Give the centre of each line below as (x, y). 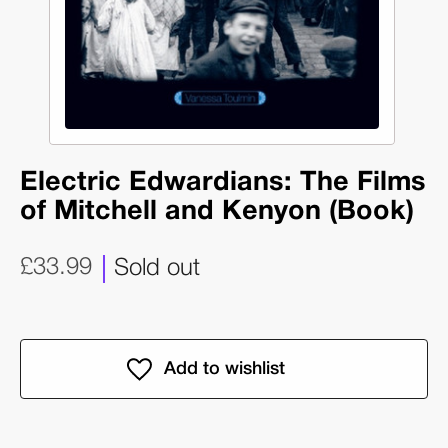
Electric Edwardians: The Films (223, 183)
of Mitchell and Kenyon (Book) (217, 212)
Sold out (157, 268)
